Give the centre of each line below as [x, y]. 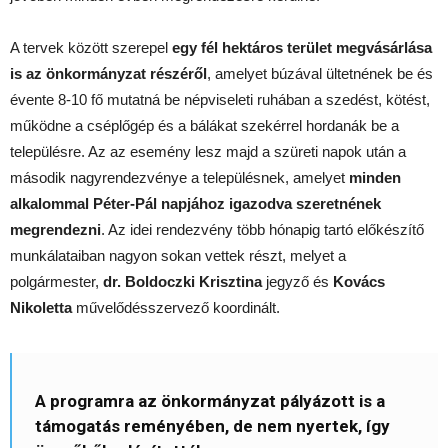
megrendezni [55, 230]
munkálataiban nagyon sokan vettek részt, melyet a [178, 256]
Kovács [359, 282]
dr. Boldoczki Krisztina [182, 282]
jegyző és [297, 282]
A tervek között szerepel [91, 48]
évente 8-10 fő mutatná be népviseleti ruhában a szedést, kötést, [220, 100]
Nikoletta [41, 308]
